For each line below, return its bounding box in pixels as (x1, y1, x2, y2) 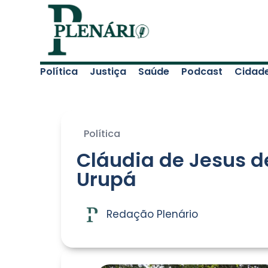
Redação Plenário (106, 207, 198, 222)
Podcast (181, 64, 223, 78)
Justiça (90, 64, 127, 78)
